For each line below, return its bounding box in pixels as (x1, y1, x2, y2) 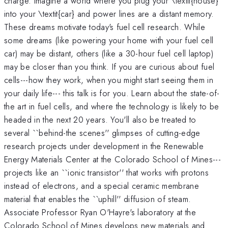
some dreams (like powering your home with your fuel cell (4, 34, 214, 46)
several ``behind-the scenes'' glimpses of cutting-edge (4, 126, 201, 139)
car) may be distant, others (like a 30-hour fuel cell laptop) (4, 47, 213, 60)
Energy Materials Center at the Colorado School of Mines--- (4, 153, 221, 165)
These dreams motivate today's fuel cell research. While (4, 20, 206, 33)
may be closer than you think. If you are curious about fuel (4, 60, 215, 73)
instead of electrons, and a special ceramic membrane (4, 179, 199, 192)
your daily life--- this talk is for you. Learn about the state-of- (4, 87, 220, 99)
